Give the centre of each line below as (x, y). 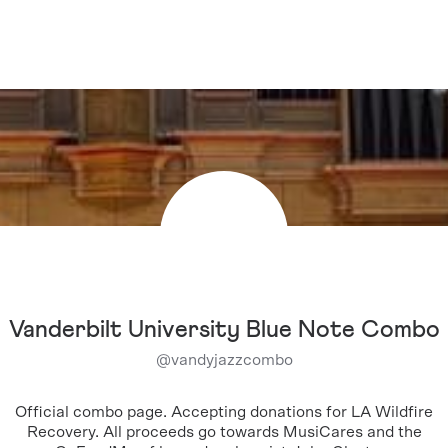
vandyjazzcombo (231, 360)
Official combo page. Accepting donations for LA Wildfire (224, 412)
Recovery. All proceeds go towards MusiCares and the (224, 432)
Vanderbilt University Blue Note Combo (224, 330)
